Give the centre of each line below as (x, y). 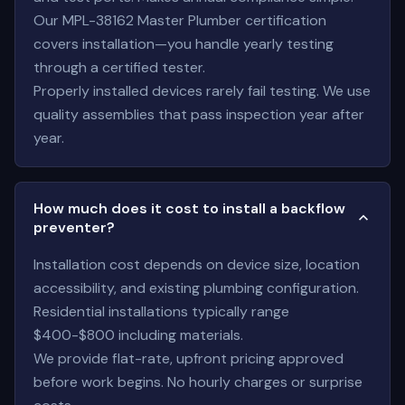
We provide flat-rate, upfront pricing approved (188, 358)
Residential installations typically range (161, 311)
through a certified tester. (119, 67)
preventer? (74, 227)
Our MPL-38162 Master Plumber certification (180, 20)
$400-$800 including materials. (138, 335)
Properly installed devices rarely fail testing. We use (202, 91)
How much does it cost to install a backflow (189, 208)
